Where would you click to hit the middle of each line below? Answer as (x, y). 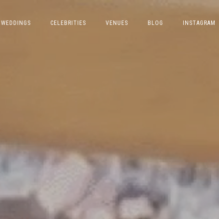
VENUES (117, 23)
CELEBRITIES (68, 23)
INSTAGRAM (199, 23)
